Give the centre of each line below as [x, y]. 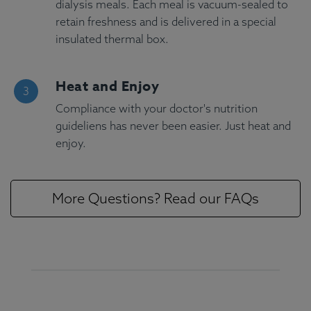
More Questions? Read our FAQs [155, 199]
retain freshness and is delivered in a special [166, 22]
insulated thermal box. [112, 39]
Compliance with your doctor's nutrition [157, 109]
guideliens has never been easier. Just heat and [173, 126]
